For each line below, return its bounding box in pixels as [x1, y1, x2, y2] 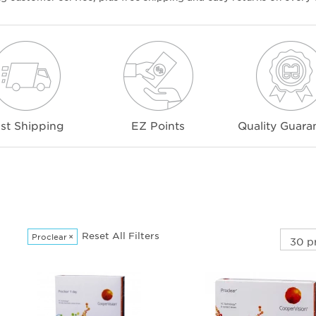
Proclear [32, 231, 67, 242]
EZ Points [131, 119, 185, 133]
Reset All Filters [82, 229, 159, 242]
